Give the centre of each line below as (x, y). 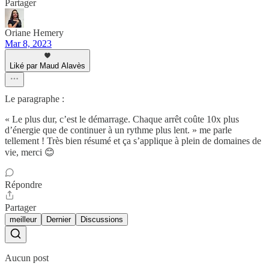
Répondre (23, 185)
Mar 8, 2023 (28, 44)
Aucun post (27, 258)
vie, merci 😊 (30, 153)
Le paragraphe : (35, 99)
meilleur (23, 220)
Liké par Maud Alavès (47, 66)
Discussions (102, 220)
